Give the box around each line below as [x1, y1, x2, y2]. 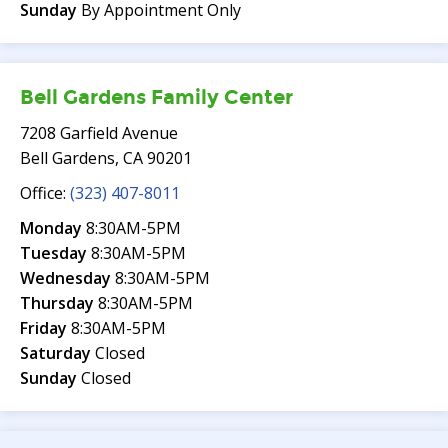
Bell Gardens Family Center [20, 85, 293, 109]
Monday [20, 217, 86, 239]
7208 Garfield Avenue [20, 122, 178, 144]
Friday [20, 317, 71, 339]
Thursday [20, 292, 98, 314]
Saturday [20, 342, 95, 364]
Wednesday [20, 267, 115, 289]
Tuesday [20, 242, 91, 264]
